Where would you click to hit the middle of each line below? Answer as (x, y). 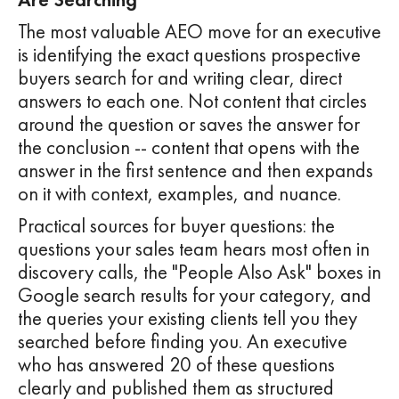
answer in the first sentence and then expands (195, 171)
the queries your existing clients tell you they (187, 319)
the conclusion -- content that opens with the (189, 148)
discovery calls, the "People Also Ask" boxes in (199, 273)
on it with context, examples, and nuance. (179, 194)
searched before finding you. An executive (183, 342)
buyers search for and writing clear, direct (180, 78)
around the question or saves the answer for (189, 125)
